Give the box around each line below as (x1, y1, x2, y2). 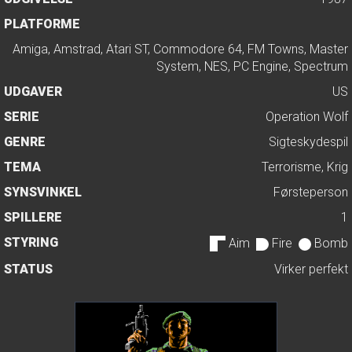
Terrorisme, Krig (262, 159, 348, 175)
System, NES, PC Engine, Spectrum (156, 59, 348, 75)
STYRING (4, 235, 58, 251)
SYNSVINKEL (4, 185, 82, 200)
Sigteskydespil (269, 134, 348, 150)
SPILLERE (4, 210, 62, 225)
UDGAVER (4, 84, 62, 100)
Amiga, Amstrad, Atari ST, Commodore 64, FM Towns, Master (13, 42, 348, 57)
